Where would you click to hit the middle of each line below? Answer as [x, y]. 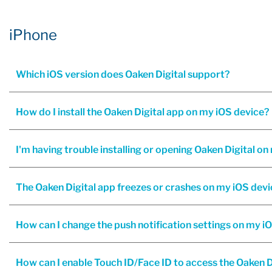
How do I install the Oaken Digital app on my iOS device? [143, 112]
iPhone [33, 35]
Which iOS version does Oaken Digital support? [123, 74]
